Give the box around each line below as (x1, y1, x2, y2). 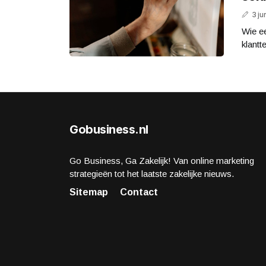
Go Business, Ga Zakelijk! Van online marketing (69, 155, 254, 166)
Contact (120, 186, 158, 197)
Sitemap (69, 186, 108, 197)
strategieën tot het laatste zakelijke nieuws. (69, 168, 234, 179)
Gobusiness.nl (69, 122, 148, 137)
